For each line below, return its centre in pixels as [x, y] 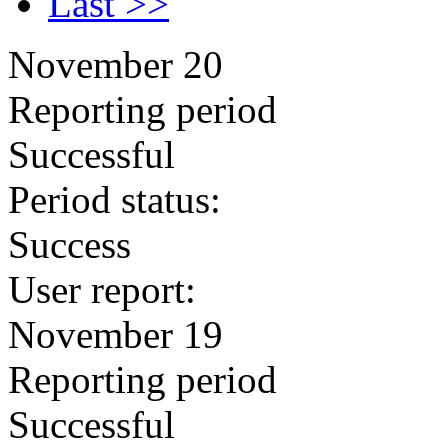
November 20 [115, 64]
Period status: [114, 199]
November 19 [115, 334]
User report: [102, 289]
